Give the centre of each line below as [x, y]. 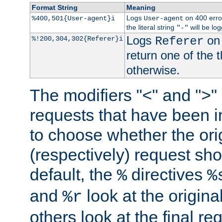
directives [167, 175]
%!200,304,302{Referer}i [77, 39]
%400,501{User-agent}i [73, 19]
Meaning [141, 8]
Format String [55, 8]
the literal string [151, 28]
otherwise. [153, 70]
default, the [73, 175]
